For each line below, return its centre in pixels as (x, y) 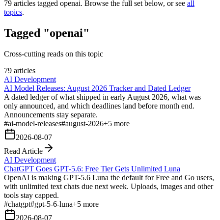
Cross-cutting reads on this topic (54, 54)
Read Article (23, 151)
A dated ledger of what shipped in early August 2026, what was (102, 97)
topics (13, 12)
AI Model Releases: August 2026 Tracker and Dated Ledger (97, 88)
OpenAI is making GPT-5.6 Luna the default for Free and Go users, (109, 177)
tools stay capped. (31, 195)
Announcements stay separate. (51, 114)
